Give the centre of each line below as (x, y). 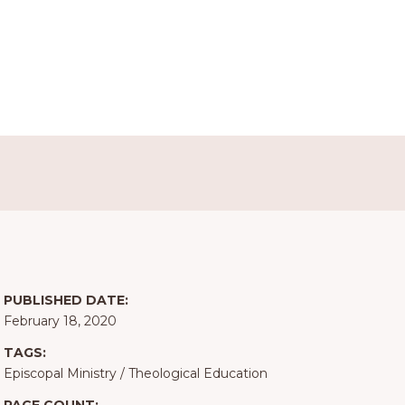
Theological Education (198, 374)
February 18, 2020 (60, 321)
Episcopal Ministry (60, 374)
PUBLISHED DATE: (66, 301)
